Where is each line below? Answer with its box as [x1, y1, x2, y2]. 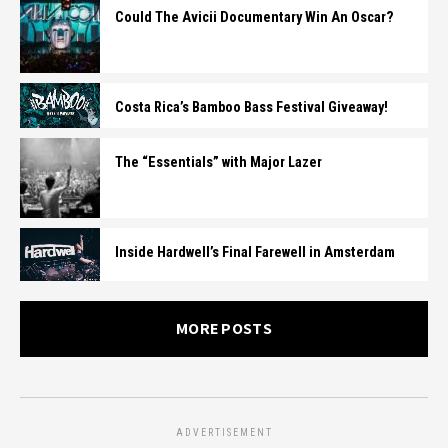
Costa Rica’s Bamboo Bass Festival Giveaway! [115, 99, 388, 116]
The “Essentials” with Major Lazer [115, 153, 322, 171]
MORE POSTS [175, 317, 273, 339]
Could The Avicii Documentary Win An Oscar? [115, 9, 394, 26]
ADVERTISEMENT [175, 426, 273, 438]
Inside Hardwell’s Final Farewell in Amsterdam [115, 243, 395, 261]
